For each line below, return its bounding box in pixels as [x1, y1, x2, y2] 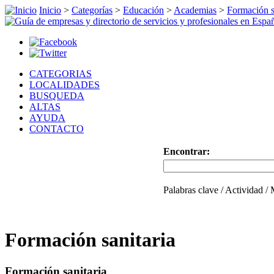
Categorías [72, 5, 113, 15]
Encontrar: [163, 146, 210, 157]
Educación [123, 5, 164, 15]
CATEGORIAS [29, 68, 92, 79]
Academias [174, 5, 217, 15]
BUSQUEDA [29, 91, 84, 101]
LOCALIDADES [29, 80, 100, 90]
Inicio [39, 5, 61, 15]
